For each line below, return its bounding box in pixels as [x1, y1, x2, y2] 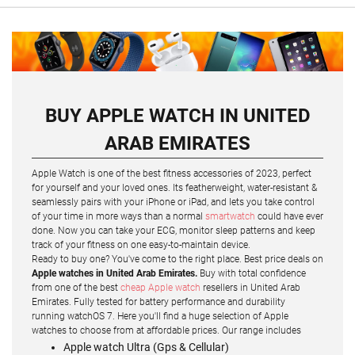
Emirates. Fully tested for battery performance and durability [32, 296, 285, 308]
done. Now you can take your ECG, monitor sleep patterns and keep [32, 225, 315, 237]
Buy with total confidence [200, 268, 306, 280]
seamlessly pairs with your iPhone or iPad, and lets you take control [32, 197, 315, 208]
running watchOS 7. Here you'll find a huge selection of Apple [32, 311, 288, 323]
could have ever [255, 211, 323, 223]
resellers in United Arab [200, 282, 300, 294]
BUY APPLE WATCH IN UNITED [44, 105, 311, 128]
